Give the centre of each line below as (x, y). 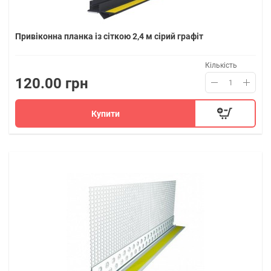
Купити (106, 113)
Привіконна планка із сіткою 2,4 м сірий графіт (109, 36)
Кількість (221, 65)
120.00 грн (52, 83)
